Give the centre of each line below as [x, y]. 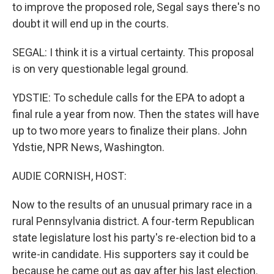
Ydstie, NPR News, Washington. [88, 147]
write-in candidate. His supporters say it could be [131, 254]
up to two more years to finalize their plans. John [130, 131]
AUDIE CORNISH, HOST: [69, 176]
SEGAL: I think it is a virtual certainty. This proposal [133, 52]
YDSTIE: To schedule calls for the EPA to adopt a [128, 98]
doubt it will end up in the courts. [91, 24]
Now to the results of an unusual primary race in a [132, 205]
